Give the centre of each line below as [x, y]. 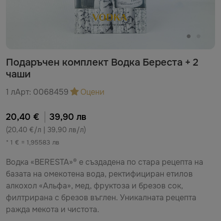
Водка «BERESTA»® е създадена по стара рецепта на [105, 162]
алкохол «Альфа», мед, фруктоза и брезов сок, [94, 186]
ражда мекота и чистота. [54, 209]
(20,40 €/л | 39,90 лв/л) [46, 130]
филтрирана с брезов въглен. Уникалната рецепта [101, 198]
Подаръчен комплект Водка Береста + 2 [102, 62]
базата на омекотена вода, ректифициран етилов [99, 174]
